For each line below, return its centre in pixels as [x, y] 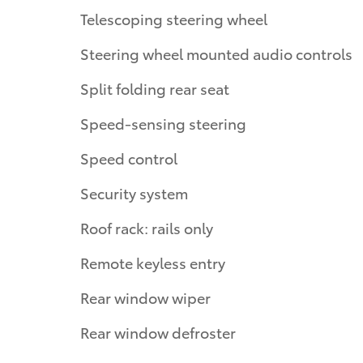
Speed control [129, 157]
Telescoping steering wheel [174, 18]
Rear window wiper [145, 297]
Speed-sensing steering [163, 122]
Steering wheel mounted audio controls [216, 53]
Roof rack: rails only [147, 227]
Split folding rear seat [155, 88]
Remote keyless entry [153, 262]
